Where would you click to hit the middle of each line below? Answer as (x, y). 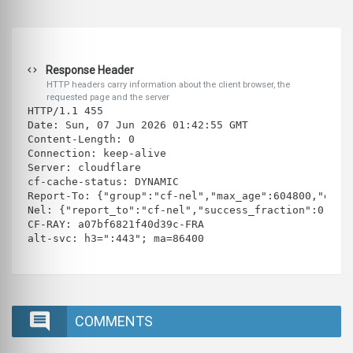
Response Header (89, 71)
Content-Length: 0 (81, 139)
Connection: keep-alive (97, 154)
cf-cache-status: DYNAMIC (103, 182)
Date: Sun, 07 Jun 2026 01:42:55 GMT (138, 125)
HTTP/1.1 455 (69, 111)
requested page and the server (108, 98)
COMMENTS (114, 321)
